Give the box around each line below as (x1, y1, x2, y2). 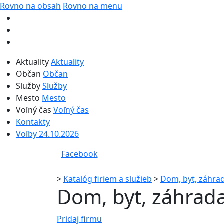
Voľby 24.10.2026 (16, 128, 79, 139)
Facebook (61, 148, 98, 159)
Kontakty (16, 116, 50, 127)
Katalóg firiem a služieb (63, 173, 152, 184)
